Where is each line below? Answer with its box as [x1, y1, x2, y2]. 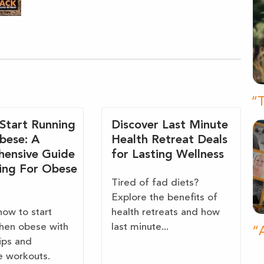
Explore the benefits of [111, 193, 218, 203]
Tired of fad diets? [111, 178, 199, 189]
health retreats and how [111, 207, 220, 218]
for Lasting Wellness [111, 149, 225, 161]
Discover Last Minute [111, 120, 229, 132]
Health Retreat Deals [111, 134, 228, 147]
